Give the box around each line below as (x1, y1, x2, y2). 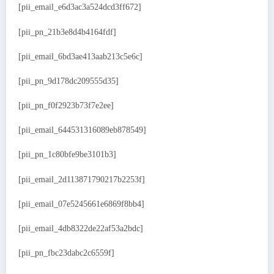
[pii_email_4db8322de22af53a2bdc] (18, 224, 143, 234)
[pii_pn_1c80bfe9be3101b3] (18, 150, 116, 160)
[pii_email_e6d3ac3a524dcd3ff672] (18, 2, 141, 12)
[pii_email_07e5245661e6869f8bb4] (18, 199, 144, 209)
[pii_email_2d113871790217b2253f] (18, 174, 145, 184)
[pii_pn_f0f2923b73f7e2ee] (18, 101, 114, 111)
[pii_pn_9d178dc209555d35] (18, 76, 119, 86)
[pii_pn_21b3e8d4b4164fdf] (18, 27, 116, 37)
